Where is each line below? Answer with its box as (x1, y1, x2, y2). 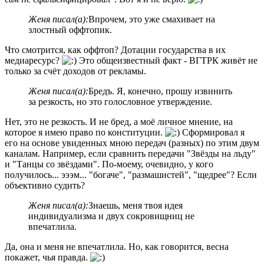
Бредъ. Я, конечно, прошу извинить (88, 85, 232, 96)
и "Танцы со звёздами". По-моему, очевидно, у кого (5, 159, 213, 169)
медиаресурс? (5, 55, 62, 65)
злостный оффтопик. (28, 24, 112, 35)
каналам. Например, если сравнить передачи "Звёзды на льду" (5, 148, 256, 159)
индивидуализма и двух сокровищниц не (28, 210, 194, 221)
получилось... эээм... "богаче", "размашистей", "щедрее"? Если (5, 169, 257, 180)
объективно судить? (5, 180, 85, 190)
